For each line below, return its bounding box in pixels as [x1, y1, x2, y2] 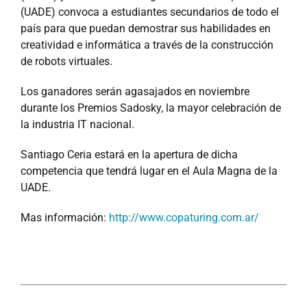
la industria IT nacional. [21, 118, 134, 131]
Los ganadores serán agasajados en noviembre [21, 85, 249, 98]
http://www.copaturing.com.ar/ [109, 211, 259, 224]
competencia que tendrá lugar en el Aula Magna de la [21, 164, 278, 177]
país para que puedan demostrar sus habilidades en [21, 22, 271, 35]
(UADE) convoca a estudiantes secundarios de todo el [21, 5, 279, 19]
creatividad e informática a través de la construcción [21, 38, 273, 51]
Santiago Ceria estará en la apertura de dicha [21, 148, 238, 161]
